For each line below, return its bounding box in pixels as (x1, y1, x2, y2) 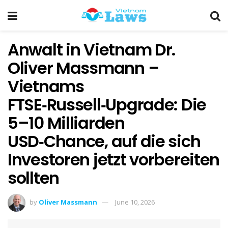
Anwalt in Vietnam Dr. (8, 38, 176, 61)
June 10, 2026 (115, 197, 155, 207)
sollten (8, 166, 60, 189)
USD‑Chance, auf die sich (8, 130, 201, 153)
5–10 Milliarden (8, 111, 125, 134)
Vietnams (8, 75, 84, 98)
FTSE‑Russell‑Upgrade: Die (8, 93, 206, 116)
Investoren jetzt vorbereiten (8, 148, 220, 171)
